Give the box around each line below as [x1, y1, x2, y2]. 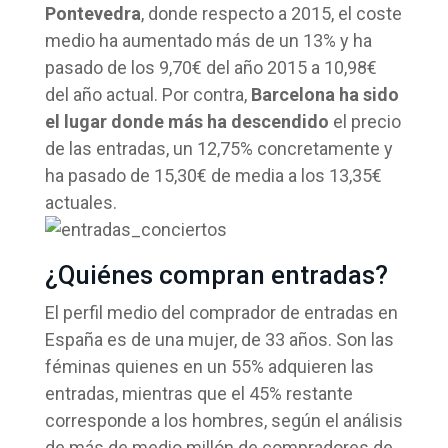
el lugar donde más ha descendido [44, 111, 329, 132]
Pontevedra [44, 3, 141, 24]
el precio [328, 111, 401, 132]
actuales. [44, 192, 117, 213]
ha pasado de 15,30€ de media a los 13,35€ [44, 165, 382, 186]
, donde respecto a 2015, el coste [140, 3, 402, 24]
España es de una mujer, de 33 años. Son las [44, 329, 394, 350]
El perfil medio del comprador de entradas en [44, 302, 398, 323]
